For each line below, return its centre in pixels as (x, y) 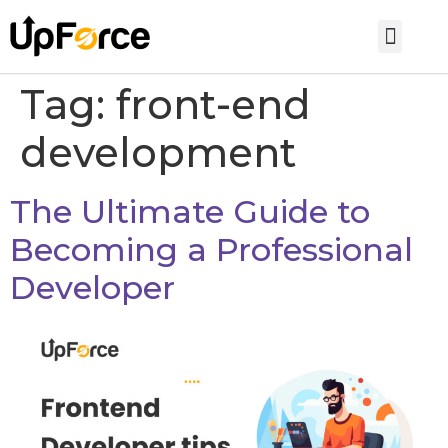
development (158, 152)
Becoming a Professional (211, 249)
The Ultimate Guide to (190, 211)
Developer (92, 287)
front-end (213, 104)
